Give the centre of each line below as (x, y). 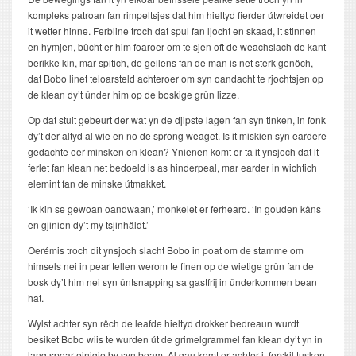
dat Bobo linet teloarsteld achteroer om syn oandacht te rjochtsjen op (176, 79)
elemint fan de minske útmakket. (97, 184)
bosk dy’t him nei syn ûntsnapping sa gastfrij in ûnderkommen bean (172, 282)
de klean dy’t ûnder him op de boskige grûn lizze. (133, 95)
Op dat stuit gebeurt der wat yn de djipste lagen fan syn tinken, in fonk (177, 120)
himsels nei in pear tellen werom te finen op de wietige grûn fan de (171, 266)
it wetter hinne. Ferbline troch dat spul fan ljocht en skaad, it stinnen (172, 31)
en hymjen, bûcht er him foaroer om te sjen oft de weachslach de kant (177, 47)
